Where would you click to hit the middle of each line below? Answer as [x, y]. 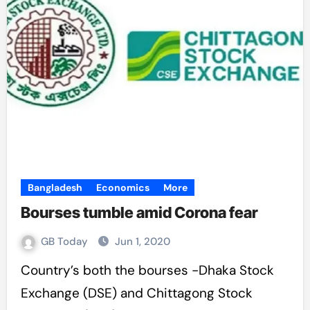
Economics [122, 188]
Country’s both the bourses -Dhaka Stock [25, 270]
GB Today [65, 241]
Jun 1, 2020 [142, 241]
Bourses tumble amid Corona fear [139, 212]
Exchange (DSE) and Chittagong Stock [136, 293]
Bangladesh [55, 188]
